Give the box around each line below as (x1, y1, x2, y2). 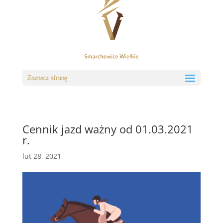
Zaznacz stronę (27, 74, 67, 82)
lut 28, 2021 (22, 151, 61, 161)
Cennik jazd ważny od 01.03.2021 (22, 121, 193, 136)
